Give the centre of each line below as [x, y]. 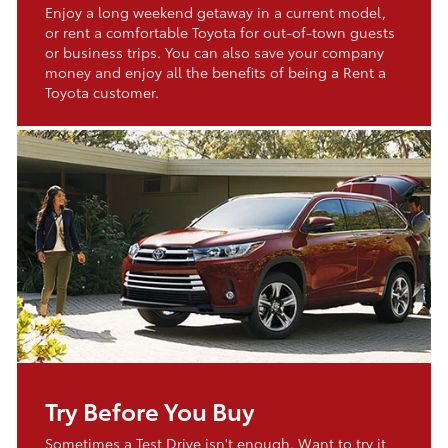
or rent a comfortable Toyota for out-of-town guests [220, 32]
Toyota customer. [102, 92]
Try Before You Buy [150, 410]
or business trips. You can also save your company [214, 52]
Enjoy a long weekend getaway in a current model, [215, 12]
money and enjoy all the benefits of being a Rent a [215, 72]
